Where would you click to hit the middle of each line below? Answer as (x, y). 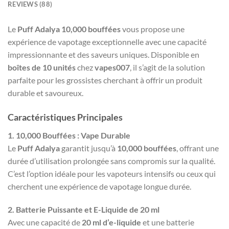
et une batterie (168, 222)
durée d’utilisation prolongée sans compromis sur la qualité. (111, 161)
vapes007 (112, 67)
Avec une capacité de (45, 222)
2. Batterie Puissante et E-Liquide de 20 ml (84, 210)
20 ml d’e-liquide (111, 222)
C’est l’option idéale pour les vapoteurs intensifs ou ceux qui (112, 173)
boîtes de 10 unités (42, 67)
